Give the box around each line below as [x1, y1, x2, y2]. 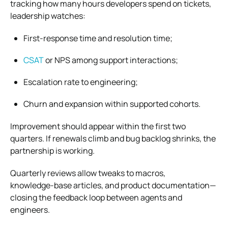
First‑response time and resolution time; [23, 32, 173, 44]
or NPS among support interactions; [44, 54, 178, 66]
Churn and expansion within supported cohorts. [23, 98, 201, 109]
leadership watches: [10, 10, 85, 21]
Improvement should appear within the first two [10, 120, 186, 132]
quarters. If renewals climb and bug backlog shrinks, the [10, 132, 216, 144]
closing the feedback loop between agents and [10, 191, 182, 203]
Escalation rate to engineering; [23, 76, 138, 88]
